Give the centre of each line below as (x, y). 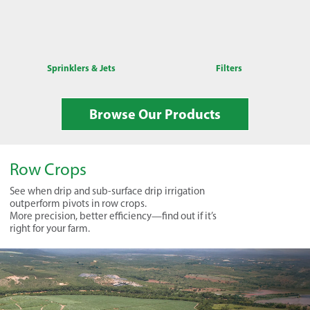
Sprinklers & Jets (81, 68)
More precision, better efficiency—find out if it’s (113, 216)
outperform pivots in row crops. (78, 204)
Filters (229, 68)
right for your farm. (50, 229)
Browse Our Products (155, 114)
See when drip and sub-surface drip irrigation (107, 191)
